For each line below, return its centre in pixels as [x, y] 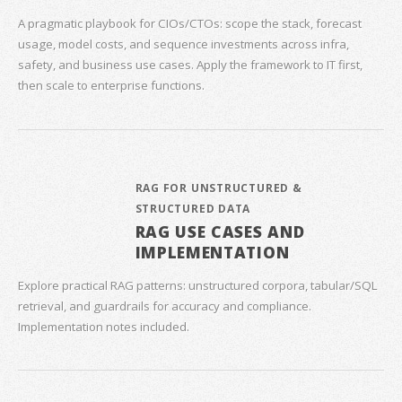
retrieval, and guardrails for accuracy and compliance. [165, 306]
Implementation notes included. [104, 326]
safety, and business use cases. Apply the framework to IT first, [190, 65]
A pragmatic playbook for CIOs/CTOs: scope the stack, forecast [190, 24]
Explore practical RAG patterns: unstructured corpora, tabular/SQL [198, 285]
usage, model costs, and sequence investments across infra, [184, 44]
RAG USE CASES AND [220, 232]
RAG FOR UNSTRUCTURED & [218, 188]
